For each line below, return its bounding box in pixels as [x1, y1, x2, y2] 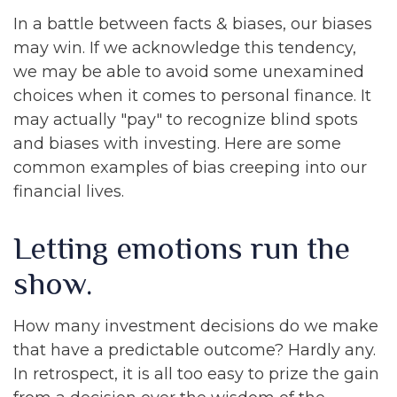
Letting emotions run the [13, 230, 350, 266]
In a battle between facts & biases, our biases [13, 14, 372, 34]
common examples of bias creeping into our [13, 158, 367, 177]
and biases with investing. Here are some [13, 134, 341, 153]
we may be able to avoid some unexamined [13, 62, 364, 82]
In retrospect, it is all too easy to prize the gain [13, 364, 379, 384]
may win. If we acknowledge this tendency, [13, 38, 356, 58]
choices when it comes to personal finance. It [13, 86, 371, 105]
